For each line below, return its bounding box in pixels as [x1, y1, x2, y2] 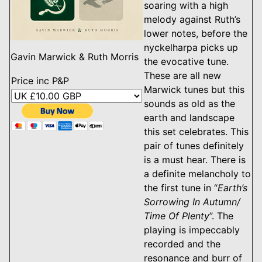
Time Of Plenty [144, 209, 209, 222]
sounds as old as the [144, 97, 235, 109]
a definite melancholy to [144, 167, 251, 180]
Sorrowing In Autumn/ [144, 195, 240, 208]
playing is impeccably [144, 223, 240, 236]
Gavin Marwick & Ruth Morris [11, 50, 139, 63]
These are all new [144, 69, 221, 81]
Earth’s [218, 181, 247, 194]
